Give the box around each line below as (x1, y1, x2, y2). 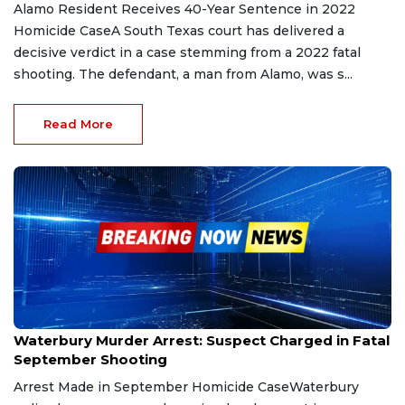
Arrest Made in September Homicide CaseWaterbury (14, 378, 359, 395)
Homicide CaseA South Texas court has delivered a (14, 22, 344, 39)
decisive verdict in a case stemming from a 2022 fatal (14, 43, 361, 61)
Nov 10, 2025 (14, 316, 77, 328)
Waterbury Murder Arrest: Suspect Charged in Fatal (14, 331, 390, 349)
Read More (43, 116, 113, 131)
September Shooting (14, 350, 167, 368)
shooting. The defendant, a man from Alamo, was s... (14, 65, 353, 82)
